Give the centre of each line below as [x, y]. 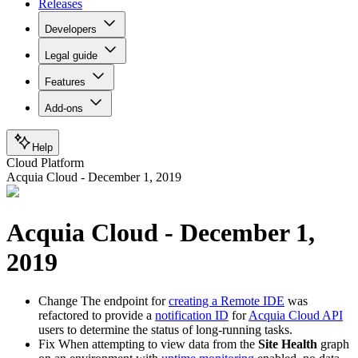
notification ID [192, 315]
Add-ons [64, 109]
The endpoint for [123, 300]
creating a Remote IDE [227, 300]
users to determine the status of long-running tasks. [165, 329]
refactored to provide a [97, 315]
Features [65, 82]
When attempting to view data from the [157, 344]
